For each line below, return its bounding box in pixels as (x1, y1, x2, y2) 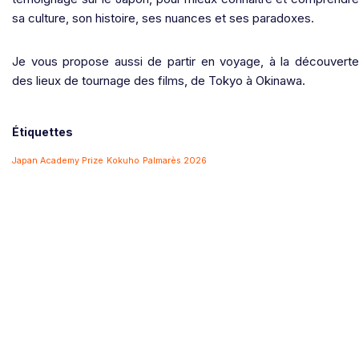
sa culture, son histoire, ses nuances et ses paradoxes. (12, 10, 314, 26)
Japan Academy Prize (12, 155, 103, 166)
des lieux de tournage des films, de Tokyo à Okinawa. (12, 72, 305, 88)
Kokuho (107, 155, 139, 166)
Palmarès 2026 (143, 155, 207, 166)
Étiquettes (12, 124, 73, 139)
